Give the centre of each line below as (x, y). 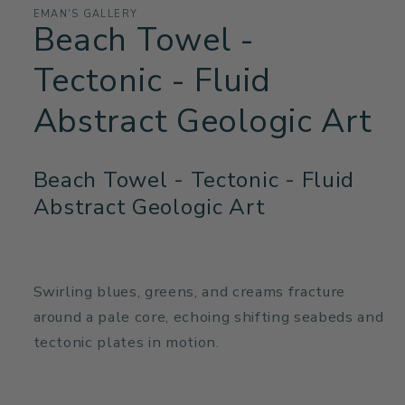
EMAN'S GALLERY (85, 14)
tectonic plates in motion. (126, 342)
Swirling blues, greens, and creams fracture (189, 291)
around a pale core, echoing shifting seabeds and (208, 316)
